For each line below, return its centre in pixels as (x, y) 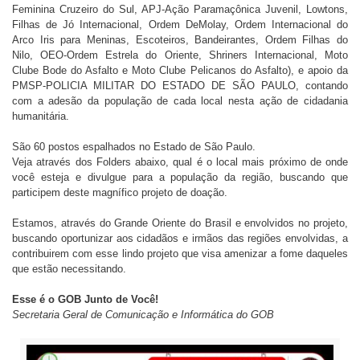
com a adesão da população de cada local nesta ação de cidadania (180, 101)
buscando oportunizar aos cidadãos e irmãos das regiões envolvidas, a (180, 238)
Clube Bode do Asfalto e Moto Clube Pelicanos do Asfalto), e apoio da (180, 70)
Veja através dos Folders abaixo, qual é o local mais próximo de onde (180, 162)
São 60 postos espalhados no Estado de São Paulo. (134, 147)
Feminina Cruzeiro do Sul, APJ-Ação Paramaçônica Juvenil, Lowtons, (180, 9)
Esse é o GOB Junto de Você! (85, 299)
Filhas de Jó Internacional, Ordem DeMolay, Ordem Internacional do (180, 25)
